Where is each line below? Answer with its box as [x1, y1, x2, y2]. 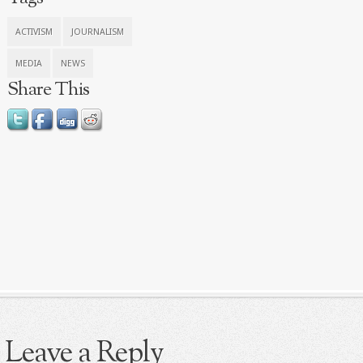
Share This [7, 76, 89, 104]
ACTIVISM [15, 27, 53, 37]
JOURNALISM [71, 27, 124, 37]
